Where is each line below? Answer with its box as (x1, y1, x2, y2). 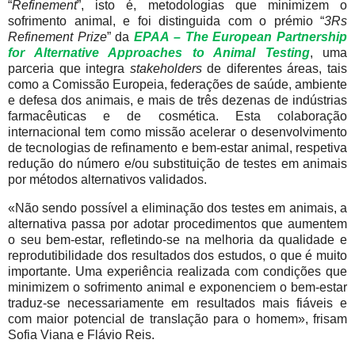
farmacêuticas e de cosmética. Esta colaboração (8, 109, 347, 124)
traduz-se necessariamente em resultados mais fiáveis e (8, 296, 347, 311)
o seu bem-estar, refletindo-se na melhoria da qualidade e (8, 233, 347, 247)
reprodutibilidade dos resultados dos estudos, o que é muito (8, 249, 347, 263)
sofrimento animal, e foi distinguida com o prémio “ (8, 14, 324, 29)
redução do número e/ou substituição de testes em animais (8, 157, 347, 171)
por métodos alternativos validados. (8, 173, 207, 187)
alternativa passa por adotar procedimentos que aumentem (8, 217, 347, 231)
